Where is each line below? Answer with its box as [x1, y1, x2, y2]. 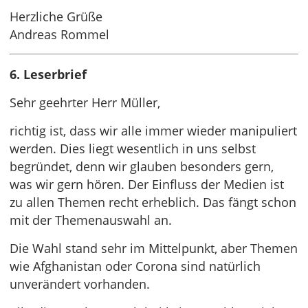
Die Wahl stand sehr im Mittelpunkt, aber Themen [10, 240, 298, 256]
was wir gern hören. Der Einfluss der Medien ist [10, 176, 284, 192]
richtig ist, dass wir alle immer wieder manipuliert [10, 122, 297, 139]
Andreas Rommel [10, 26, 109, 43]
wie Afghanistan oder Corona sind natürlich [10, 258, 261, 274]
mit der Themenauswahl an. [10, 212, 172, 228]
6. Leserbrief [10, 66, 87, 82]
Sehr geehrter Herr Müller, [10, 94, 160, 111]
